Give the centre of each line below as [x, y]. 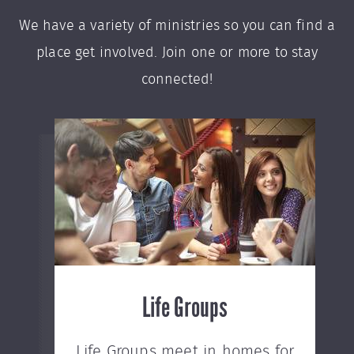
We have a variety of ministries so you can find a [177, 26]
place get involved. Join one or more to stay [177, 53]
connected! [177, 80]
